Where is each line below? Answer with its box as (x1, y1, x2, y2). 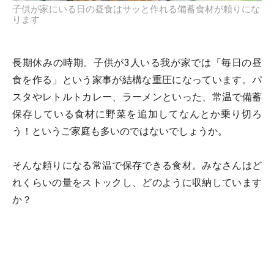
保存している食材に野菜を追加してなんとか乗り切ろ (12, 108, 262, 120)
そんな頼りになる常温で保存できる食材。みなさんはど (12, 159, 262, 171)
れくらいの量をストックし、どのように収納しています (12, 176, 262, 188)
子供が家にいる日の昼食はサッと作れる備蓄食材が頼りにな (12, 3, 260, 15)
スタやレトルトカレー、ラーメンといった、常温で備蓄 (12, 91, 262, 103)
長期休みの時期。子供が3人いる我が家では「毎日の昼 (12, 56, 262, 68)
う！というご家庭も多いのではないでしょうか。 (12, 125, 228, 137)
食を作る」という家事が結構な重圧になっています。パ (12, 73, 262, 86)
